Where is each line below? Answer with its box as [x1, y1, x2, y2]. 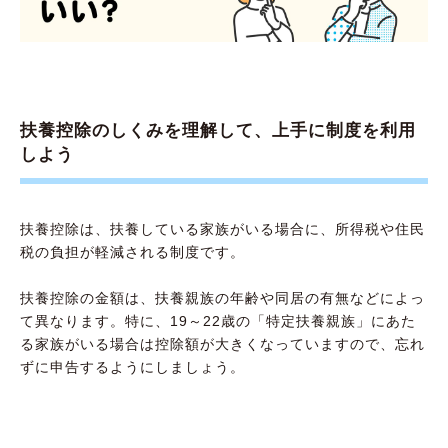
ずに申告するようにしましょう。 [20, 359, 245, 376]
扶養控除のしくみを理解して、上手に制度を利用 [20, 120, 416, 140]
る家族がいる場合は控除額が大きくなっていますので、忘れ [20, 336, 425, 353]
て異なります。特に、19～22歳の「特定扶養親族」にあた [20, 313, 416, 330]
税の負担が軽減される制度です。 [20, 244, 245, 261]
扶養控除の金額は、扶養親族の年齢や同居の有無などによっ [20, 290, 425, 307]
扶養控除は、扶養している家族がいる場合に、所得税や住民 [20, 221, 425, 238]
